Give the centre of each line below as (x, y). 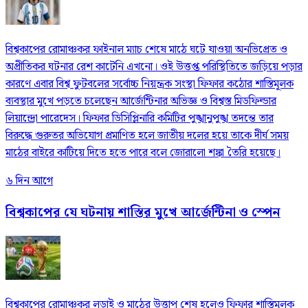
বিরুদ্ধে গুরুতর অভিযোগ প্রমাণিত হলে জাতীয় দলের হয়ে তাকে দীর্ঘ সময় (147, 136)
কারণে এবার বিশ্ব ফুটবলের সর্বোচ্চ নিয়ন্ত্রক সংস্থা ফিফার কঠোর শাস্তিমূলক (150, 85)
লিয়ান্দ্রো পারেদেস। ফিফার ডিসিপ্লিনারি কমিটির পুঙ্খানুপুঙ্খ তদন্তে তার (140, 119)
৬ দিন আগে (29, 181)
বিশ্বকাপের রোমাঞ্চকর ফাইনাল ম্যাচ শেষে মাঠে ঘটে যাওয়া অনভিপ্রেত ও (146, 50)
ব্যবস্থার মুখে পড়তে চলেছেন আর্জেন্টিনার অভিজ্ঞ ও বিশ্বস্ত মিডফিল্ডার (141, 102)
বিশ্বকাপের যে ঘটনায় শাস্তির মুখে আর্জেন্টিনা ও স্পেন (143, 212)
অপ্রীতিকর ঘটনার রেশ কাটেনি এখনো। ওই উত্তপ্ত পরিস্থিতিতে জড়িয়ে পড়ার (154, 67)
